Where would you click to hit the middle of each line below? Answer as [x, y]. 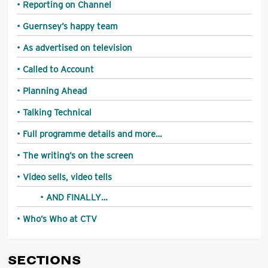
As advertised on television [77, 48]
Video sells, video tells [67, 177]
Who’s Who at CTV [60, 219]
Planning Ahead [54, 91]
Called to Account [58, 69]
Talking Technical [57, 112]
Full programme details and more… [92, 134]
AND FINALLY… [77, 197]
